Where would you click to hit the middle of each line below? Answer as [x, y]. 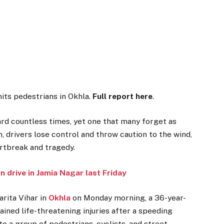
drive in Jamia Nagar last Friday [67, 172]
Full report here [123, 96]
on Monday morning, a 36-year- [128, 197]
